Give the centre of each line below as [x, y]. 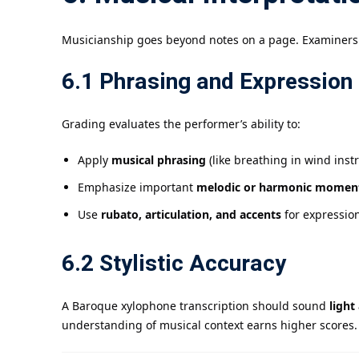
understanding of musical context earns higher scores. [210, 325]
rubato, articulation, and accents [191, 215]
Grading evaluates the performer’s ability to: [181, 124]
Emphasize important [137, 188]
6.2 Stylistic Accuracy [174, 264]
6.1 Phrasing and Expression [207, 83]
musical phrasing [159, 160]
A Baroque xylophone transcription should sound [196, 306]
